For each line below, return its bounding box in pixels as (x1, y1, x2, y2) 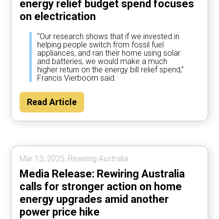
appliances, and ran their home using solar (37, 48, 181, 58)
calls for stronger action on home (20, 180, 182, 193)
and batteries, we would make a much (37, 56, 168, 66)
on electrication (20, 10, 96, 22)
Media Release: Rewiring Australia (20, 167, 185, 180)
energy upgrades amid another (20, 193, 169, 205)
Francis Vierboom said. (37, 73, 117, 83)
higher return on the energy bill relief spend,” (37, 65, 184, 74)
